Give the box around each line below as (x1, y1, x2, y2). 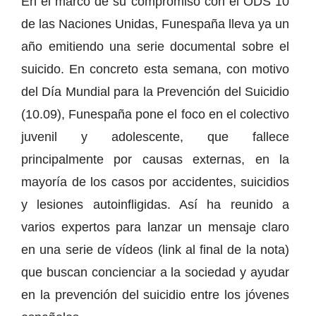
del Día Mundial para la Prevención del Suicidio (21, 84, 289, 99)
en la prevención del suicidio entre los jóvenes (21, 287, 289, 302)
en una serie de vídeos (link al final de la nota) (21, 242, 289, 257)
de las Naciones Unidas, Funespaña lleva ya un (21, 16, 289, 31)
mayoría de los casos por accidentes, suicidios (21, 174, 289, 189)
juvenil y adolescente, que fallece (21, 129, 289, 144)
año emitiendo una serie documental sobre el (21, 39, 289, 54)
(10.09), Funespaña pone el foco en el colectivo (21, 107, 289, 121)
